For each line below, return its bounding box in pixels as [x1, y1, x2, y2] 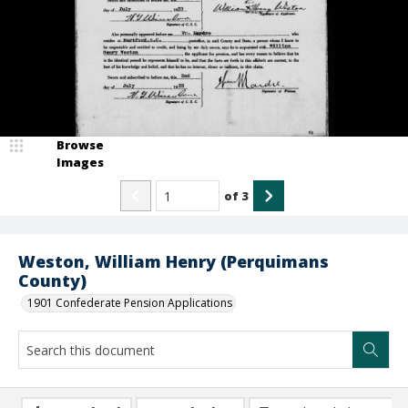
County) [18, 270, 87, 291]
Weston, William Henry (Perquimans [18, 250, 329, 272]
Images [56, 154, 104, 170]
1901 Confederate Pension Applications [27, 295, 232, 311]
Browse [56, 137, 104, 153]
